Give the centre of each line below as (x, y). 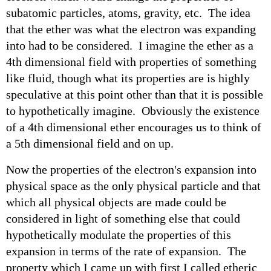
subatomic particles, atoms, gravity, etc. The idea (128, 12)
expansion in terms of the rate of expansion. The (126, 251)
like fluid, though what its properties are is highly (128, 78)
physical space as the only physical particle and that (133, 185)
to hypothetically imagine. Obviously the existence (133, 110)
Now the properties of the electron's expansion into (131, 169)
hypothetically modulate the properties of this (119, 234)
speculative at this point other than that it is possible (135, 94)
